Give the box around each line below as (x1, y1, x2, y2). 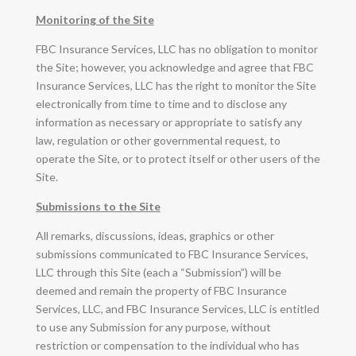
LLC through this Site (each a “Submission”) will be (35, 265, 281, 279)
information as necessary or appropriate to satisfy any (35, 114, 302, 129)
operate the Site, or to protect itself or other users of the (35, 151, 320, 165)
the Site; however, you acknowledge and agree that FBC (35, 60, 314, 74)
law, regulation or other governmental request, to (35, 133, 281, 147)
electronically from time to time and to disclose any (35, 96, 287, 110)
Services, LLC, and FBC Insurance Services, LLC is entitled (35, 301, 319, 315)
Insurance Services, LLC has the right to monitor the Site (35, 78, 316, 92)
